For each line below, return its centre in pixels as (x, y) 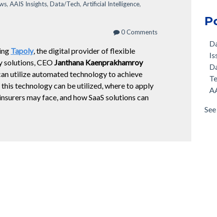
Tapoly (22, 50)
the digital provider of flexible (86, 50)
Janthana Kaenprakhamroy (99, 62)
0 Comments (139, 32)
